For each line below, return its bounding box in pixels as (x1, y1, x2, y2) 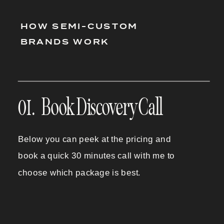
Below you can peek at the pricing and (18, 134, 171, 144)
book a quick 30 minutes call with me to (18, 150, 175, 161)
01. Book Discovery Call (18, 92, 162, 122)
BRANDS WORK (20, 36, 109, 47)
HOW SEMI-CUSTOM (20, 20, 138, 32)
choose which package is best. (18, 167, 140, 178)
